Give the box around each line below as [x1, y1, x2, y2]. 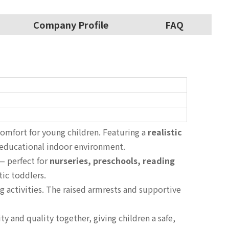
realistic [148, 126, 182, 139]
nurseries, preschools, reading [50, 154, 175, 167]
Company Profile [33, 18, 108, 32]
